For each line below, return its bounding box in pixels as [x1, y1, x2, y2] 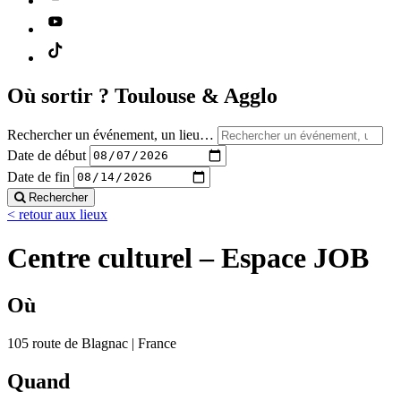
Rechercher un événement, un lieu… [7, 126, 214, 142]
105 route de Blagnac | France [7, 336, 176, 352]
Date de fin [7, 168, 70, 184]
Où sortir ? [7, 83, 115, 107]
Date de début [7, 147, 86, 163]
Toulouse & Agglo [115, 83, 277, 107]
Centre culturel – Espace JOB [7, 241, 369, 274]
